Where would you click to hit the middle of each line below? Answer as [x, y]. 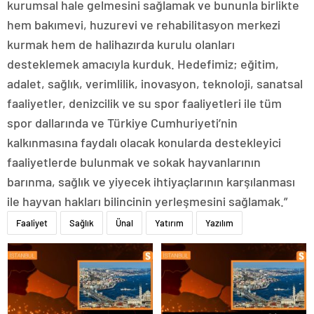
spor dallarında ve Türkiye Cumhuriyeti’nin [122, 123]
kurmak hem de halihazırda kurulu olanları [121, 44]
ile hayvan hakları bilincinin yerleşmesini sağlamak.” [147, 201]
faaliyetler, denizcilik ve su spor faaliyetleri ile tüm [144, 103]
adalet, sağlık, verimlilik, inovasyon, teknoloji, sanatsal [155, 83]
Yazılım [219, 223]
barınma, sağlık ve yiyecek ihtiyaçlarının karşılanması [151, 182]
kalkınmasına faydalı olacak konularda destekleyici [144, 142]
